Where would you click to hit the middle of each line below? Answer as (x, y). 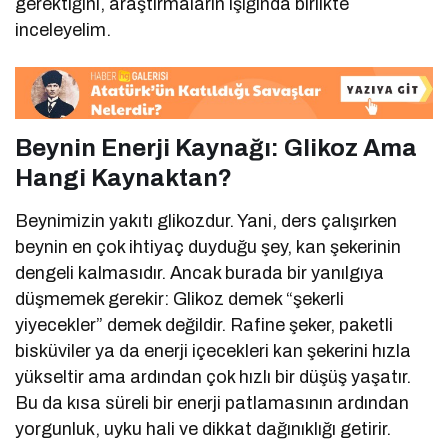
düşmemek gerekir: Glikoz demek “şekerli (180, 299)
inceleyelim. (63, 29)
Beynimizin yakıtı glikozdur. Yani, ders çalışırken (206, 221)
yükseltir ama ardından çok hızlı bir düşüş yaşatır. (213, 377)
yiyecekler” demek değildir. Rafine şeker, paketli (204, 325)
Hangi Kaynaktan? (123, 178)
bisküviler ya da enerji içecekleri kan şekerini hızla (213, 351)
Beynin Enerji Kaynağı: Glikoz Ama (216, 148)
